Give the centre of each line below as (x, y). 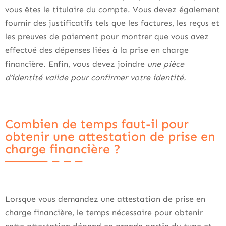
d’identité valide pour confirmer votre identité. (96, 77)
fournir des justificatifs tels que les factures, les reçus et (112, 23)
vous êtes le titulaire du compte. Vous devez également (112, 9)
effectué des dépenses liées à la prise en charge (97, 50)
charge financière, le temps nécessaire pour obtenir (104, 213)
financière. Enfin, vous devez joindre (76, 64)
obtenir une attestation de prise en (110, 137)
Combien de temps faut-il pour (97, 124)
